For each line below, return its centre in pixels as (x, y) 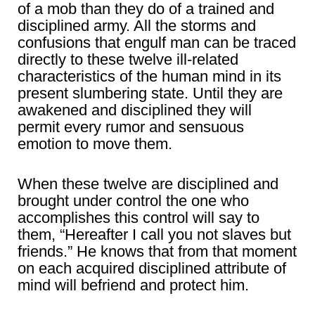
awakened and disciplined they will (135, 110)
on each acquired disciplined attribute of (152, 269)
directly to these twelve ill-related (128, 60)
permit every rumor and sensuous (131, 127)
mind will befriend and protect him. (133, 285)
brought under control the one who (133, 201)
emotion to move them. (95, 144)
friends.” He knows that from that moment (157, 252)
